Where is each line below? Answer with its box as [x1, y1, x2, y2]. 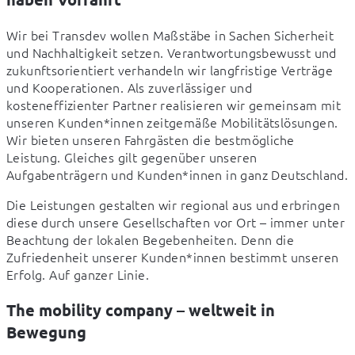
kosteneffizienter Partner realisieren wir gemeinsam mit [6, 95, 341, 113]
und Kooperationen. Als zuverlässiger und [6, 78, 252, 96]
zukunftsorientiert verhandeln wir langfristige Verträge [6, 60, 333, 78]
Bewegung [6, 321, 86, 342]
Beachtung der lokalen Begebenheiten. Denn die [6, 230, 294, 248]
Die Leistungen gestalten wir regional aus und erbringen [6, 195, 340, 213]
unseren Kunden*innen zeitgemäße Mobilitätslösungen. [6, 113, 338, 131]
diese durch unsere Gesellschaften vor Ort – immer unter [6, 212, 345, 231]
